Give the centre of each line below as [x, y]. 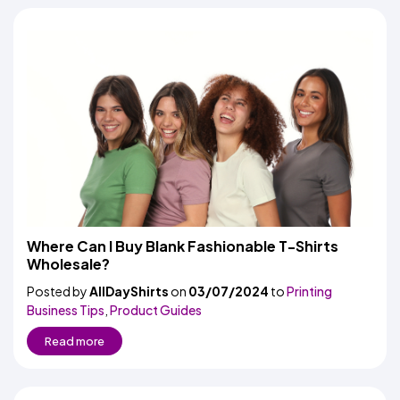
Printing [309, 291]
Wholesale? [68, 264]
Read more [75, 341]
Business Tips [66, 310]
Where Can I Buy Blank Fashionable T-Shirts [183, 246]
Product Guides [156, 310]
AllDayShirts [129, 291]
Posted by [58, 291]
